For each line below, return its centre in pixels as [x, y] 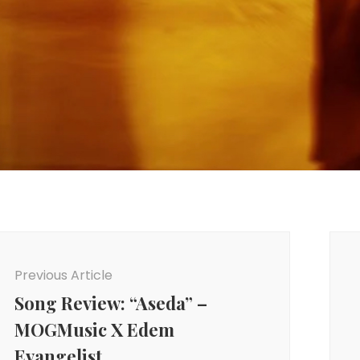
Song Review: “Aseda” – [110, 303]
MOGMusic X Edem [94, 329]
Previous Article [63, 275]
